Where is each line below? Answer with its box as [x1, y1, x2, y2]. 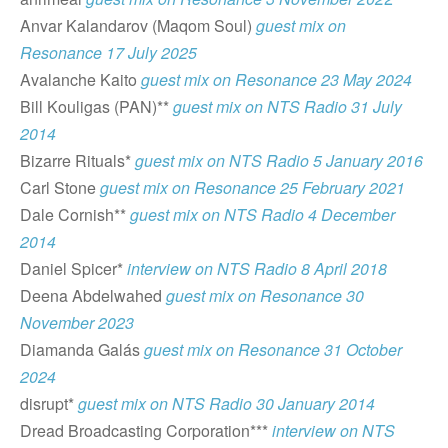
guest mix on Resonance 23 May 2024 [141, 67, 412, 91]
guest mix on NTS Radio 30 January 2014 [78, 391, 375, 415]
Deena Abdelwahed [20, 283, 166, 307]
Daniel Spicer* [20, 256, 127, 280]
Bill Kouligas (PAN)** [20, 94, 173, 118]
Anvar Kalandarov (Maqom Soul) [20, 13, 256, 37]
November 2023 [20, 310, 134, 334]
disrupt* [20, 391, 78, 415]
